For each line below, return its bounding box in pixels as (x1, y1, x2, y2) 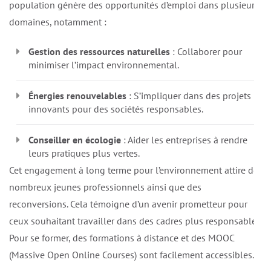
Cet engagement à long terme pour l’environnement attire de (9, 164, 258, 177)
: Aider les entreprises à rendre (121, 134, 247, 146)
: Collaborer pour (170, 45, 242, 58)
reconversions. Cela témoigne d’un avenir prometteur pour (9, 198, 247, 211)
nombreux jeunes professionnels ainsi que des (9, 181, 201, 194)
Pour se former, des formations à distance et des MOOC (9, 232, 234, 244)
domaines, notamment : (9, 16, 106, 28)
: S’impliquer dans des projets (126, 90, 251, 102)
